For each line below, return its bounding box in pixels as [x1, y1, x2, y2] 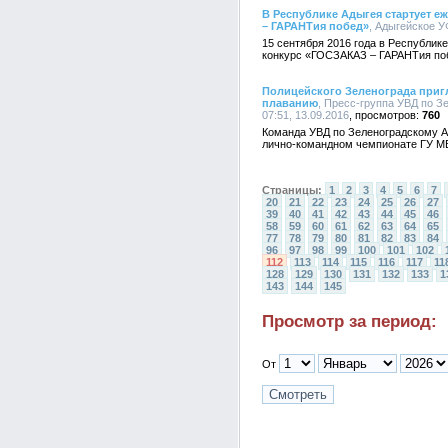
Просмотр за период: [262, 312, 437, 331]
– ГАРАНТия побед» [262, 20, 369, 32]
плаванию [262, 97, 318, 109]
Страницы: [262, 184, 322, 196]
